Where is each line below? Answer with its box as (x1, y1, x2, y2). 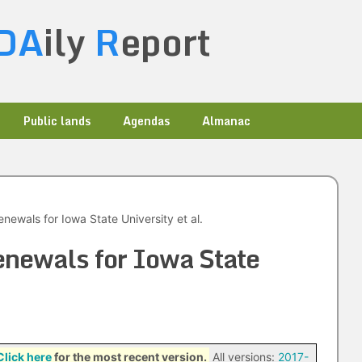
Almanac (202, 112, 250, 130)
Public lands (23, 112, 90, 130)
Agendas (123, 112, 170, 130)
